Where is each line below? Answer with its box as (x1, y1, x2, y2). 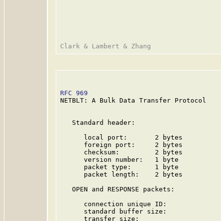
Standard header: (60, 119, 135, 126)
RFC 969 (60, 89, 88, 97)
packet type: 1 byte (60, 163, 179, 171)
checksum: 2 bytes (60, 148, 183, 156)
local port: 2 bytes (60, 134, 183, 141)
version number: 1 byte (60, 156, 179, 163)
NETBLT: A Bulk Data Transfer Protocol (60, 97, 206, 104)
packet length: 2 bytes (60, 171, 183, 178)
